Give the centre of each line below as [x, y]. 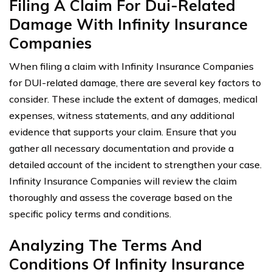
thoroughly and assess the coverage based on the [121, 197]
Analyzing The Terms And [106, 245]
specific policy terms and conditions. [90, 213]
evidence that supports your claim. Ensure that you [123, 131]
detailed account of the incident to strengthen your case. [135, 164]
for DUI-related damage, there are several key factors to [135, 82]
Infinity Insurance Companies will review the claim [123, 181]
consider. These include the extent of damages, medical [133, 99]
